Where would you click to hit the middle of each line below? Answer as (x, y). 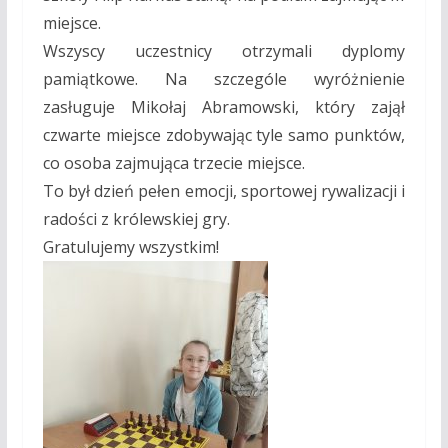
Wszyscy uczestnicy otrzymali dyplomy (224, 50)
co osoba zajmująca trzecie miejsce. (173, 162)
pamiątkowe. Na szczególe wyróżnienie (224, 78)
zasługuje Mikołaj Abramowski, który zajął (224, 106)
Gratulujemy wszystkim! (130, 246)
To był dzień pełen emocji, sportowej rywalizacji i (224, 190)
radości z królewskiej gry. (136, 218)
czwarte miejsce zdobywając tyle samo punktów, (224, 134)
